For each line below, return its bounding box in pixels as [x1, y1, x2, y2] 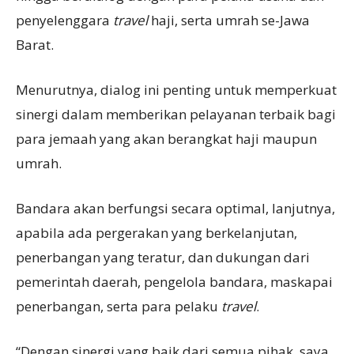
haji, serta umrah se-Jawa [148, 10, 310, 29]
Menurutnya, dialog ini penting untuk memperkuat [16, 80, 337, 99]
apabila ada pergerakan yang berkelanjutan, [16, 223, 297, 242]
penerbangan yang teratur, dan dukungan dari [16, 247, 310, 266]
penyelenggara [16, 10, 113, 29]
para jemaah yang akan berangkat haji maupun [16, 129, 317, 148]
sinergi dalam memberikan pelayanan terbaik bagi [16, 104, 336, 123]
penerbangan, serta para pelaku [16, 296, 221, 315]
